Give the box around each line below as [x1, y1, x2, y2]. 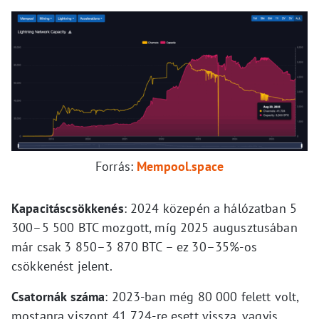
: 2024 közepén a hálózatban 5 [123, 200, 298, 217]
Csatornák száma [11, 288, 105, 305]
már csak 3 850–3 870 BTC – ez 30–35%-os [11, 239, 257, 256]
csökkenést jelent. [11, 258, 113, 275]
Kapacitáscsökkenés [11, 200, 124, 217]
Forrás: [95, 158, 137, 175]
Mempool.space [137, 158, 224, 175]
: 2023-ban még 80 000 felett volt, [105, 288, 299, 305]
